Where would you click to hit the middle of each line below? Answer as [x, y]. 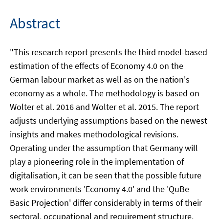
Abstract [35, 23]
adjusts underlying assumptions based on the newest [109, 120]
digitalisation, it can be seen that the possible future [106, 175]
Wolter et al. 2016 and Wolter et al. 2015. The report [104, 107]
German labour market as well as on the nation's [100, 79]
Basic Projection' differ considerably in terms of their [106, 203]
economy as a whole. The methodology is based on [105, 93]
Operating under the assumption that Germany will [104, 148]
